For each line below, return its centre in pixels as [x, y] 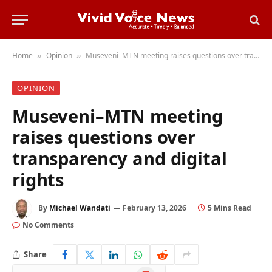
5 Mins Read [229, 208]
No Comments [48, 225]
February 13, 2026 [155, 208]
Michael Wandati [80, 208]
